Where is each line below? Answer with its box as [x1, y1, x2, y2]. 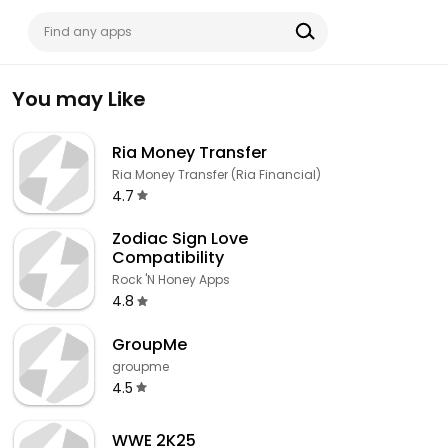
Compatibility [112, 246, 224, 269]
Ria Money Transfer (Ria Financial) [112, 165, 321, 183]
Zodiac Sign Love [112, 227, 248, 250]
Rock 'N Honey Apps [112, 271, 230, 288]
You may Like [12, 85, 146, 113]
